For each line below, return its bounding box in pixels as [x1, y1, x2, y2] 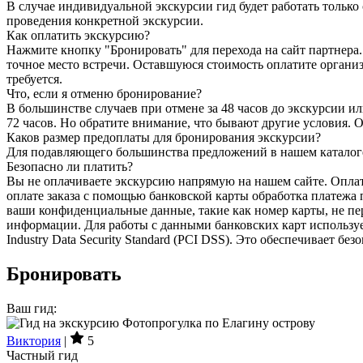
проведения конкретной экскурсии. [6, 13, 203, 28]
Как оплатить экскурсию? [6, 28, 150, 42]
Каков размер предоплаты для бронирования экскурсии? [6, 130, 321, 144]
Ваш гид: [6, 301, 57, 315]
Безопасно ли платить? [6, 159, 133, 173]
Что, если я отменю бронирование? [6, 86, 202, 100]
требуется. [6, 71, 62, 86]
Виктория [6, 333, 61, 348]
